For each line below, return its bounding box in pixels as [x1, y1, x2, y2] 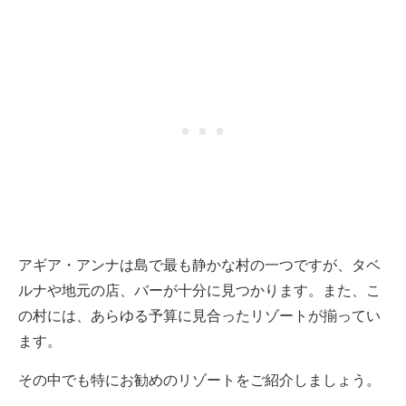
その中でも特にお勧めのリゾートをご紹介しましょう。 [18, 370, 381, 390]
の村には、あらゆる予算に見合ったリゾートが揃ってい [18, 305, 381, 325]
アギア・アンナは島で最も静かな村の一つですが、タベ [18, 255, 381, 275]
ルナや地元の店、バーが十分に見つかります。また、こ [18, 280, 381, 300]
